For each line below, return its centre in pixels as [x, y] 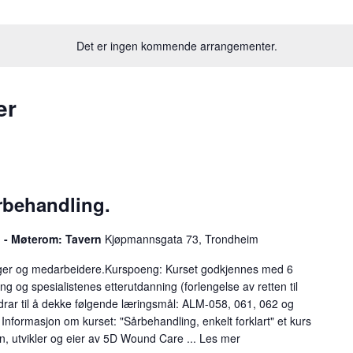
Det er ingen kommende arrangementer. [176, 45]
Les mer [219, 338]
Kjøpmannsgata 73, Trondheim [181, 238]
